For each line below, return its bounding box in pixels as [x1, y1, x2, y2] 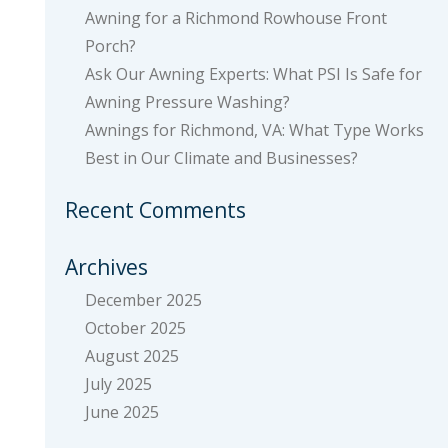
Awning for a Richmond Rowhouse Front [84, 7, 387, 29]
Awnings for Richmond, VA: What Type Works [84, 119, 424, 141]
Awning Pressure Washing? [84, 91, 290, 113]
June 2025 [84, 401, 159, 423]
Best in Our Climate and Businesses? [84, 147, 358, 169]
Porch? [84, 35, 136, 57]
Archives [64, 253, 148, 281]
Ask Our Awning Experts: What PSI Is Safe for [84, 63, 422, 85]
